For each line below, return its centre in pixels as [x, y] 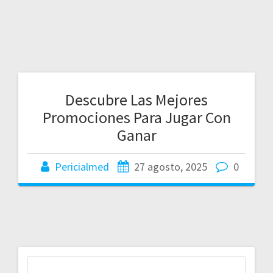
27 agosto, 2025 [170, 166]
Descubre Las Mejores [136, 99]
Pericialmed [82, 166]
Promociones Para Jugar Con [136, 117]
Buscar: [153, 262]
